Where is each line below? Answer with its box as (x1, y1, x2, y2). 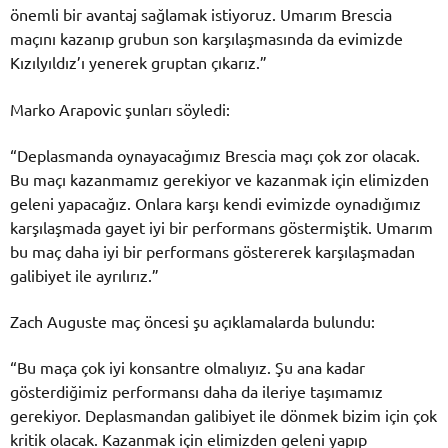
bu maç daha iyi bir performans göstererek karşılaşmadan (10, 240, 415, 261)
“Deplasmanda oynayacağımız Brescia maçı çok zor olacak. (10, 144, 420, 165)
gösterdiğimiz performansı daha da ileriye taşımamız (10, 381, 383, 402)
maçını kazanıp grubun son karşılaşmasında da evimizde (10, 28, 403, 49)
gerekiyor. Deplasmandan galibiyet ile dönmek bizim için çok (10, 405, 437, 426)
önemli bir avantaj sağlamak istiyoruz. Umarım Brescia (10, 4, 392, 25)
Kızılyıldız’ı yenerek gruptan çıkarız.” (10, 52, 267, 73)
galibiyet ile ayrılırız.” (10, 264, 159, 285)
